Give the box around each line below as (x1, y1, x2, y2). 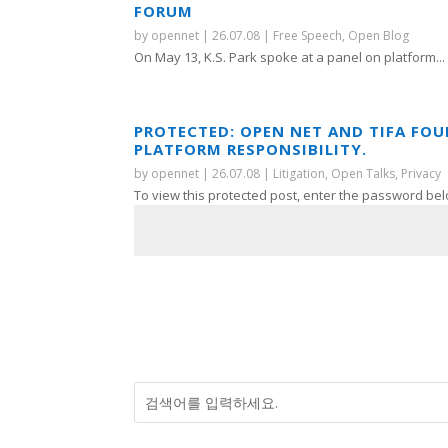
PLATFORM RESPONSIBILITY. (134, 138, 368, 159)
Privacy (401, 164, 442, 182)
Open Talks (331, 164, 396, 182)
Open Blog (348, 26, 410, 44)
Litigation (273, 164, 326, 182)
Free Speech (273, 26, 343, 44)
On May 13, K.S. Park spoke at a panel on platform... (134, 47, 446, 66)
